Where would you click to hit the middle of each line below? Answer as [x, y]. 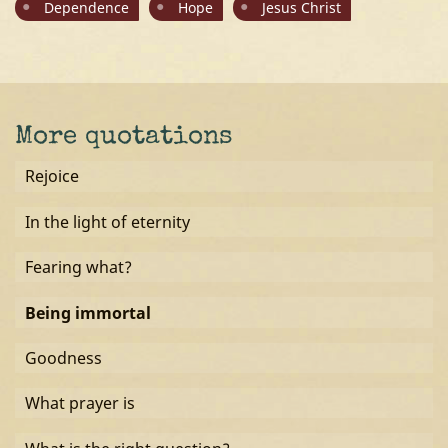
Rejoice [51, 176]
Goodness [63, 357]
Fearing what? [78, 267]
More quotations [124, 138]
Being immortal [87, 312]
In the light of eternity [107, 221]
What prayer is [79, 403]
